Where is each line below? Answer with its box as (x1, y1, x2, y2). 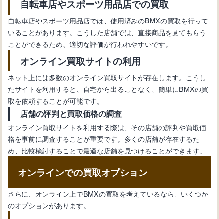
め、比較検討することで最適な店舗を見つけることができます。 (8, 145, 207, 155)
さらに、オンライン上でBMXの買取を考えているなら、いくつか (8, 188, 209, 198)
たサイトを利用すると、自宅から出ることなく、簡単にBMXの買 (8, 83, 209, 94)
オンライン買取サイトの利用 (20, 53, 141, 67)
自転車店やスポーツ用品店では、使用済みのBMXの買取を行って (8, 15, 209, 25)
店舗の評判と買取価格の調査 (20, 108, 122, 119)
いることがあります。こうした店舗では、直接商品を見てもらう (8, 26, 207, 37)
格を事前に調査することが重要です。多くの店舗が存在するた (8, 133, 200, 144)
